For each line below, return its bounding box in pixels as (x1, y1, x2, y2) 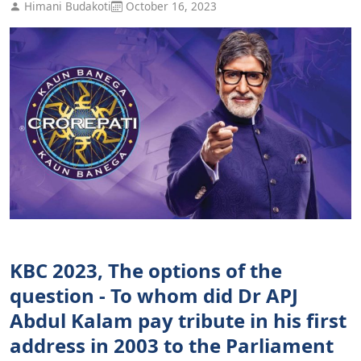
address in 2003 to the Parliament (10, 332, 334, 359)
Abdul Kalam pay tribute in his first (10, 307, 346, 334)
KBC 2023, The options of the (10, 257, 282, 284)
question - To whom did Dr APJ (10, 282, 298, 309)
